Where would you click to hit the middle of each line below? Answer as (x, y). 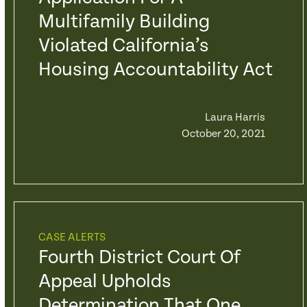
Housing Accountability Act (155, 70)
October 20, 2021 (223, 134)
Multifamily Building (124, 22)
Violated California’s (123, 46)
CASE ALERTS (72, 237)
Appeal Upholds (105, 282)
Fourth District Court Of (139, 258)
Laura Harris (235, 118)
